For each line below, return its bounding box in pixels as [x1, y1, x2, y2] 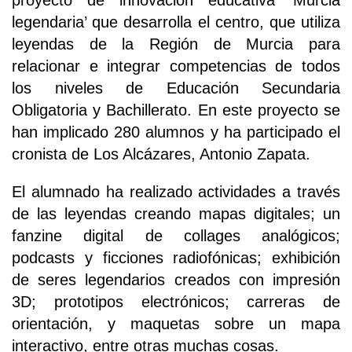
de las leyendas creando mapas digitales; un [12, 205, 340, 223]
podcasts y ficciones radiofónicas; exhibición [12, 249, 340, 267]
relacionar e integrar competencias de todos [12, 57, 340, 75]
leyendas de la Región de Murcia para [12, 35, 340, 53]
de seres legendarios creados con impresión [12, 271, 340, 289]
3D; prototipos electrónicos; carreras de [12, 293, 340, 311]
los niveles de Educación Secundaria [12, 79, 340, 97]
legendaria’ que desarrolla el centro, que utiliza [12, 13, 340, 31]
